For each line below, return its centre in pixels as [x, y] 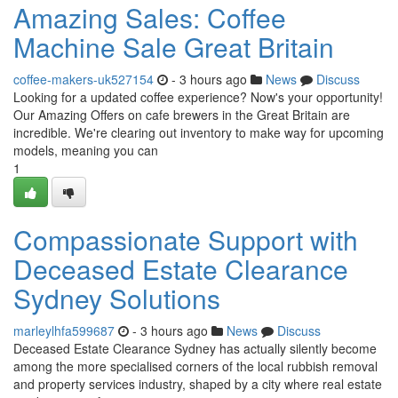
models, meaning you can [86, 150]
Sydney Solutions [117, 298]
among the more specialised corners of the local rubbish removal [195, 366]
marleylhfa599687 [64, 330]
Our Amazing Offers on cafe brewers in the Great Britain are [182, 115]
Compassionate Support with [186, 239]
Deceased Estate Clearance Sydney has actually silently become [195, 348]
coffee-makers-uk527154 [84, 79]
